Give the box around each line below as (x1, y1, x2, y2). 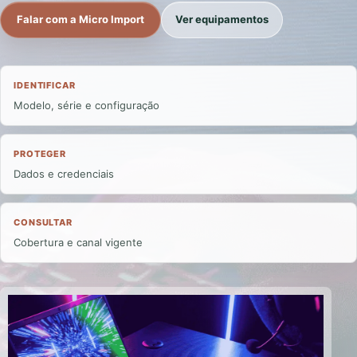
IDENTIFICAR (14, 79, 76, 91)
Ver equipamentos (175, 13, 269, 25)
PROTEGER (14, 147, 67, 159)
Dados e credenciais (14, 167, 114, 180)
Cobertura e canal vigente (14, 235, 143, 249)
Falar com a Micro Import (17, 13, 144, 25)
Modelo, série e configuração (14, 98, 159, 112)
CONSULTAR (14, 216, 73, 228)
